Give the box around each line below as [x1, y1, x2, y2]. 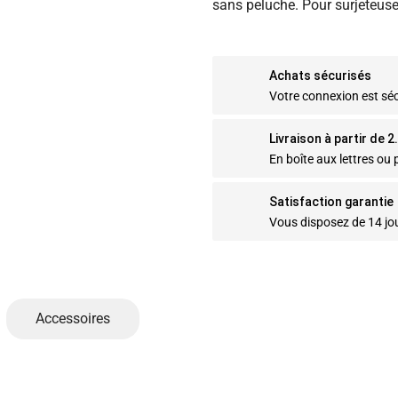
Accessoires [36, 309, 110, 327]
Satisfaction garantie [269, 194, 394, 209]
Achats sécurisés [269, 68, 371, 83]
